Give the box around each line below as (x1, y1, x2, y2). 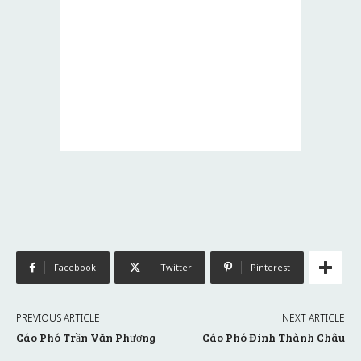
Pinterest (251, 261, 290, 274)
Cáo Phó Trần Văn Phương (16, 330, 156, 346)
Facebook (54, 261, 96, 274)
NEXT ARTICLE (281, 311, 345, 326)
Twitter (160, 261, 192, 274)
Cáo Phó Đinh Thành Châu (201, 330, 345, 346)
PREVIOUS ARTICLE (16, 311, 100, 326)
